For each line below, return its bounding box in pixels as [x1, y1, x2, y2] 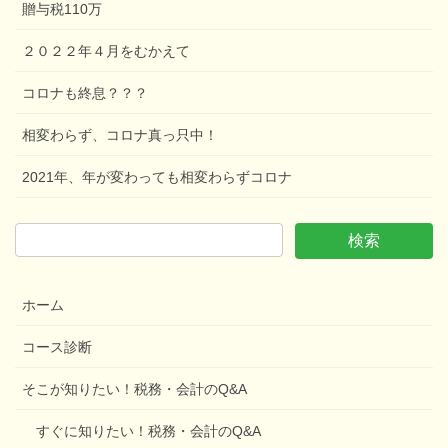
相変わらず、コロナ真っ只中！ [22, 127, 218, 144]
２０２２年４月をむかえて [22, 43, 190, 60]
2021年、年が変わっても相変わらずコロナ [22, 169, 292, 186]
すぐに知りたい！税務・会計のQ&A [36, 423, 261, 440]
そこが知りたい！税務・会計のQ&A [22, 381, 247, 398]
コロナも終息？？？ [22, 85, 148, 102]
